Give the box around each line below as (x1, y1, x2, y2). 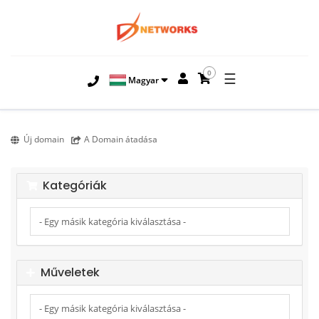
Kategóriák (36, 177, 107, 194)
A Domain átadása (84, 132, 157, 145)
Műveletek (34, 264, 100, 281)
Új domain (23, 132, 64, 145)
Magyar (125, 73, 159, 86)
